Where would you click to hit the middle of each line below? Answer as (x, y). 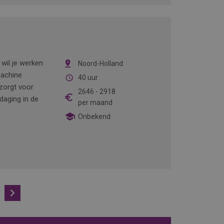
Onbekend (94, 116)
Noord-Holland (100, 63)
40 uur (88, 77)
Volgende (37, 193)
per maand (95, 102)
